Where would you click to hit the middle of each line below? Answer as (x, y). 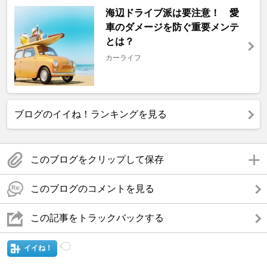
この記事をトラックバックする (97, 218)
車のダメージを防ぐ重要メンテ (172, 27)
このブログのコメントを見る (92, 189)
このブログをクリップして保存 (97, 160)
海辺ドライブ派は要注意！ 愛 (172, 13)
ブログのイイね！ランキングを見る (91, 114)
